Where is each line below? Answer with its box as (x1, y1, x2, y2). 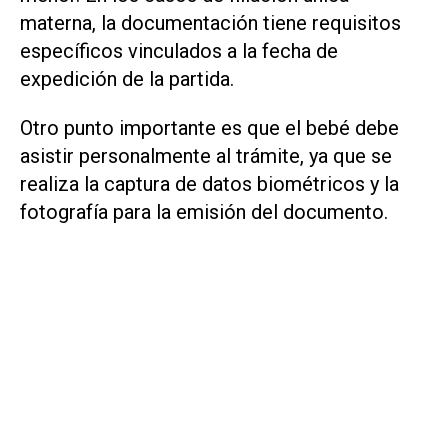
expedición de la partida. (20, 66, 234, 91)
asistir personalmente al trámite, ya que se (20, 143, 392, 168)
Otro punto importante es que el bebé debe (20, 115, 399, 140)
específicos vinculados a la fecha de (20, 38, 338, 63)
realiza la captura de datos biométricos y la (20, 171, 399, 196)
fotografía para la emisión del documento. (20, 199, 388, 224)
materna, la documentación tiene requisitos (20, 10, 401, 35)
